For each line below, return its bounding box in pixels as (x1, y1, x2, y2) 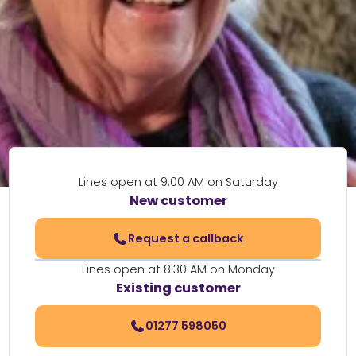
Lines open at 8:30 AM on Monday (81, 261, 275, 278)
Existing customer (115, 279, 241, 298)
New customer (129, 192, 227, 210)
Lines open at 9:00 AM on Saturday (78, 174, 278, 190)
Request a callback (127, 230, 244, 246)
